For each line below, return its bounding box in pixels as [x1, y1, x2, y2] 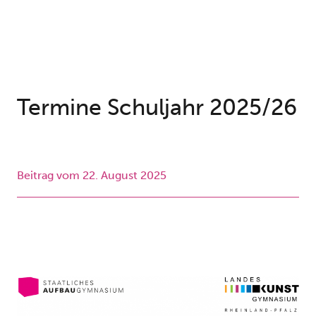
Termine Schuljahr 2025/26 [17, 93, 297, 121]
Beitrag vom [17, 168, 83, 182]
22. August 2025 [83, 168, 166, 182]
